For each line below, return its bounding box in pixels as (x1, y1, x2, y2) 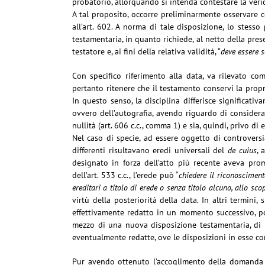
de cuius (227, 145, 257, 156)
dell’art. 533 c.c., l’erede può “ (72, 170, 179, 180)
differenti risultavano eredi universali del (72, 145, 228, 156)
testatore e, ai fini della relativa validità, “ (72, 46, 221, 57)
